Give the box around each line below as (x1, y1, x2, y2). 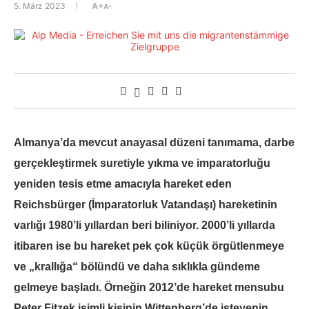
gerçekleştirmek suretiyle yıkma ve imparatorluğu (14, 157, 270, 169)
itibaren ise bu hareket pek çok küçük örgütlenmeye (14, 240, 284, 252)
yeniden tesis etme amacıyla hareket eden (14, 178, 232, 190)
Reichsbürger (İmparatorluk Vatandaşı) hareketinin (14, 199, 277, 210)
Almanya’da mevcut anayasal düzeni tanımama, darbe (14, 137, 295, 148)
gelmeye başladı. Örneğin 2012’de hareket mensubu (14, 281, 284, 293)
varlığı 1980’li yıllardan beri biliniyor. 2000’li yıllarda (14, 219, 275, 231)
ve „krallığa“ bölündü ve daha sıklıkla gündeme (14, 261, 260, 272)
